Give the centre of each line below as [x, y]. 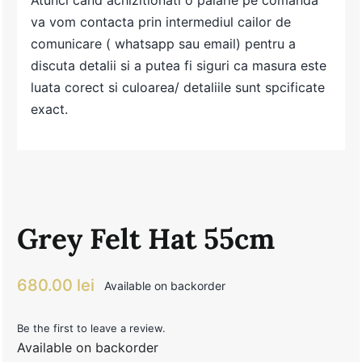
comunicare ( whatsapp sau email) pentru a [164, 44]
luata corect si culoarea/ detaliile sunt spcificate [178, 88]
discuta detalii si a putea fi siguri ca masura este [179, 66]
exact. [50, 109]
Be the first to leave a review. [91, 328]
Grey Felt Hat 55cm [145, 239]
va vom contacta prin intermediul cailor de [161, 22]
